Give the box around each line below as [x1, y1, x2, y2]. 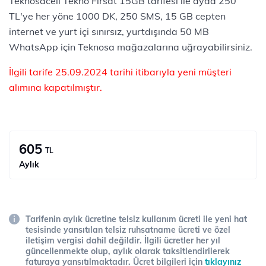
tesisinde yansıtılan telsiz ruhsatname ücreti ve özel [26, 224, 230, 235]
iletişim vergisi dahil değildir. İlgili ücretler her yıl [26, 235, 220, 246]
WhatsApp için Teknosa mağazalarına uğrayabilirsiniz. [9, 40, 252, 53]
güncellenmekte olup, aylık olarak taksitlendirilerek [26, 245, 230, 256]
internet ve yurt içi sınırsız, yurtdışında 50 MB [9, 25, 209, 37]
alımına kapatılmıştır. [9, 81, 102, 93]
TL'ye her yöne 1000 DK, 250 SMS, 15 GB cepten [9, 9, 226, 22]
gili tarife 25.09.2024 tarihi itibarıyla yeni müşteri [14, 65, 232, 78]
